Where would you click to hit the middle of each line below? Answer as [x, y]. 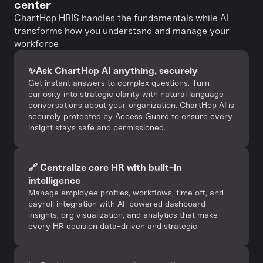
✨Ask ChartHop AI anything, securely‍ [113, 71]
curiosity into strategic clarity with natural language [126, 94]
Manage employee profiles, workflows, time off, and [126, 193]
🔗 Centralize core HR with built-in [105, 168]
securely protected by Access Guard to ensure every [130, 117]
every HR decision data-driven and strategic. [114, 226]
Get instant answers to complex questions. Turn [119, 83]
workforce [36, 44]
